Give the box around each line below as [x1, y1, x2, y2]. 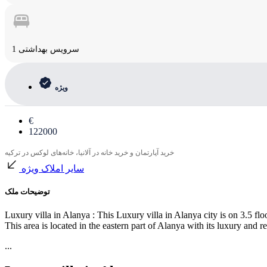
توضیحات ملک [5, 187, 50, 197]
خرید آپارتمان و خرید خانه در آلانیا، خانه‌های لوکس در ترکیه [5, 148, 174, 157]
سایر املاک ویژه [21, 163, 84, 173]
